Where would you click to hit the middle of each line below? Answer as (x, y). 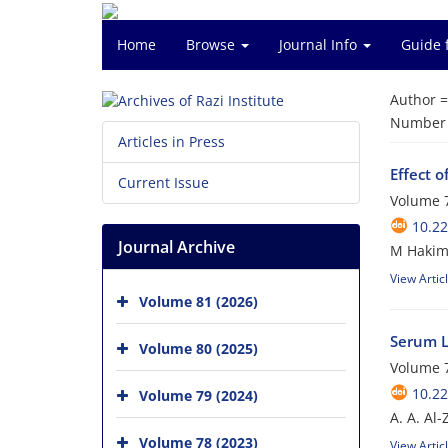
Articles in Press (171, 142)
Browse (212, 44)
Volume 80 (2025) (198, 348)
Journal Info (320, 44)
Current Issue (163, 183)
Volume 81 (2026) (198, 301)
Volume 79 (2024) (198, 395)
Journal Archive (176, 247)
